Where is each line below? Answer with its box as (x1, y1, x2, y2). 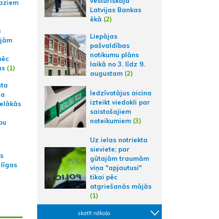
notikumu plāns (90, 51, 139, 59)
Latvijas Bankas (90, 6, 141, 14)
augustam (90, 69, 123, 77)
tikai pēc (90, 173, 117, 181)
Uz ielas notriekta (90, 136, 148, 144)
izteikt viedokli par (90, 98, 150, 106)
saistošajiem (90, 107, 131, 115)
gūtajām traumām (90, 154, 149, 162)
